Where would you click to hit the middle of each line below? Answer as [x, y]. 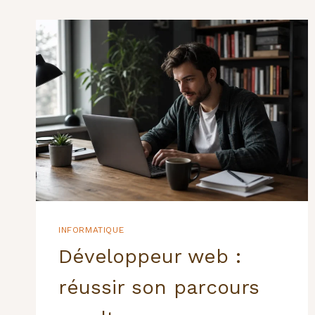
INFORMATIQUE [91, 230]
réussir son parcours [159, 288]
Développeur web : [150, 257]
